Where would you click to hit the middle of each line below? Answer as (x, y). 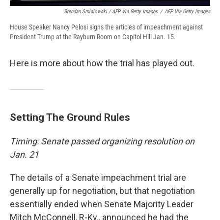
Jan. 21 (24, 154)
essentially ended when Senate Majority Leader (102, 204)
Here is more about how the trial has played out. (102, 63)
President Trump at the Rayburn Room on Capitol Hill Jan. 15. (93, 37)
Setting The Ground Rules (70, 117)
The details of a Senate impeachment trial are (98, 177)
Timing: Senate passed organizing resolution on (102, 141)
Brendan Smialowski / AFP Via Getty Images (111, 11)
